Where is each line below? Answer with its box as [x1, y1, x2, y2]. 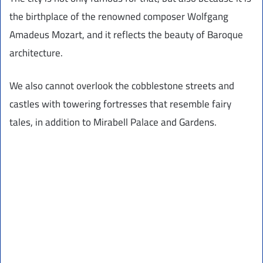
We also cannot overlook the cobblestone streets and [9, 76, 234, 96]
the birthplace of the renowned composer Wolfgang [9, 7, 228, 26]
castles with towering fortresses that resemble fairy [9, 95, 231, 114]
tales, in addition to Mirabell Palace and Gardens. [9, 113, 217, 132]
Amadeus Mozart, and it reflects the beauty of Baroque [9, 25, 243, 45]
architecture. [9, 43, 63, 63]
